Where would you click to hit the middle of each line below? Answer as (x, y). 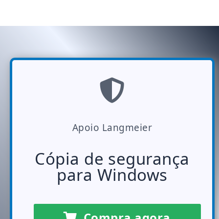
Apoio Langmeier (112, 128)
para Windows (112, 175)
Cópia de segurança (112, 159)
